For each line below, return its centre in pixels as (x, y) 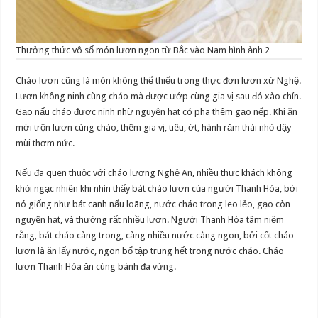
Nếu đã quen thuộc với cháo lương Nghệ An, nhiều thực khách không (154, 173)
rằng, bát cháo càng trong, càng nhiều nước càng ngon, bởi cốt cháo (155, 236)
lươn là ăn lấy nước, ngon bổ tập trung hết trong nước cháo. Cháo (150, 251)
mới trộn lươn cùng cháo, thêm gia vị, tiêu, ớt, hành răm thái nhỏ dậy (154, 128)
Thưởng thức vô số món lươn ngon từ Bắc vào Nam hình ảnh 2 (143, 50)
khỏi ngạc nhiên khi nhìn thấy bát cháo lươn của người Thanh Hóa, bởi (157, 189)
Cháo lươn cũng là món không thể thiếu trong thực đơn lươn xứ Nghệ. (159, 81)
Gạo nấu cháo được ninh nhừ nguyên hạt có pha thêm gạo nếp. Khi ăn (157, 112)
